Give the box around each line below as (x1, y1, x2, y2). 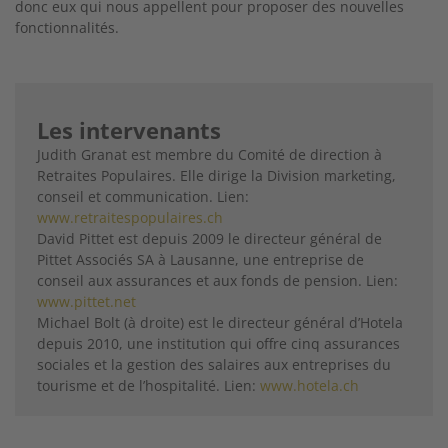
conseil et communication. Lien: (37, 187, 249, 206)
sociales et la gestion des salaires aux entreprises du (37, 355, 391, 374)
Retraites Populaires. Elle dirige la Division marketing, (37, 166, 396, 185)
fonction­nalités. (15, 18, 119, 37)
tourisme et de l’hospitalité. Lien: (37, 376, 260, 395)
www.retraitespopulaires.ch (37, 208, 223, 227)
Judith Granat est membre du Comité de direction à (37, 145, 382, 164)
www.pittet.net (37, 292, 136, 311)
